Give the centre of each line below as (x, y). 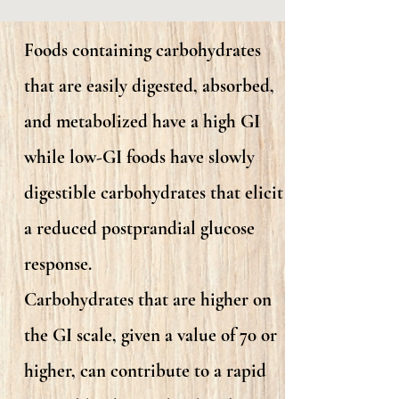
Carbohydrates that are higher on (148, 300)
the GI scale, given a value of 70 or (151, 335)
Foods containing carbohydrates (142, 50)
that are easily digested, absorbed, (149, 86)
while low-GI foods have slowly (139, 157)
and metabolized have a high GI (142, 122)
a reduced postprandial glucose (139, 228)
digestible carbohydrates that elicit (154, 193)
